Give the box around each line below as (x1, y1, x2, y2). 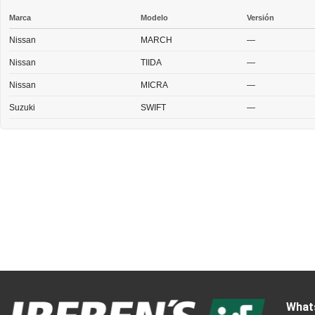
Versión (247, 13, 275, 22)
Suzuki (9, 102, 35, 112)
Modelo (141, 13, 169, 22)
